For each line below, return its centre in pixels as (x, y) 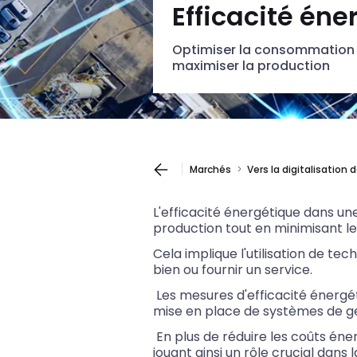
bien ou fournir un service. (233, 270)
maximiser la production (251, 66)
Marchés (210, 169)
